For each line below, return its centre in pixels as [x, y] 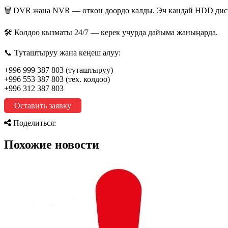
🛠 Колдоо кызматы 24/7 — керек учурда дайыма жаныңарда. [111, 32]
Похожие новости [52, 144]
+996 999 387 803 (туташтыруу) [59, 70]
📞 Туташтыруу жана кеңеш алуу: [62, 52]
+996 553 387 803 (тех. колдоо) [57, 79]
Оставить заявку [43, 105]
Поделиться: [34, 123]
